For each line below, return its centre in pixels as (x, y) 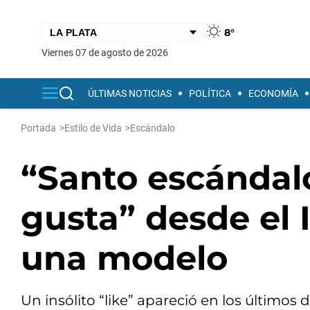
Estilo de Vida (93, 128)
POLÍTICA (210, 93)
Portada (38, 128)
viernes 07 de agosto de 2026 (108, 52)
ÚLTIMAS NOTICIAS (130, 93)
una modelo (124, 258)
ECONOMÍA (273, 93)
